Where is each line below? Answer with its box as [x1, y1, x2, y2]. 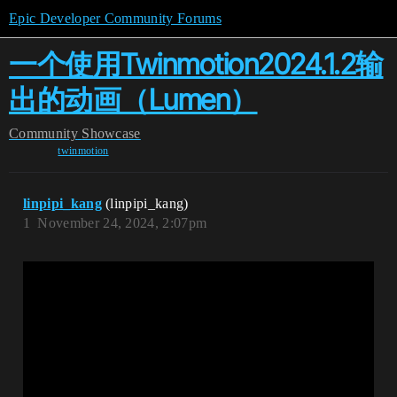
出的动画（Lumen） [9, 82, 258, 117]
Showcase [82, 126, 141, 141]
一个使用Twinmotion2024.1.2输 [9, 47, 384, 82]
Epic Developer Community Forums [9, 11, 222, 26]
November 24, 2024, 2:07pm [37, 215, 207, 230]
